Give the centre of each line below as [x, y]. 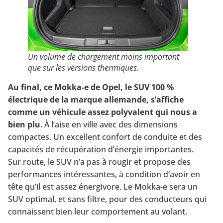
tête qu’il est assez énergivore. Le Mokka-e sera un [103, 186]
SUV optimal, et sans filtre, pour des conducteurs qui [107, 199]
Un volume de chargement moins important [104, 56]
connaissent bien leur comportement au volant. [98, 211]
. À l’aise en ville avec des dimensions [109, 124]
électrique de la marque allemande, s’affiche [96, 99]
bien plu [24, 124]
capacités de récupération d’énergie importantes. [101, 149]
